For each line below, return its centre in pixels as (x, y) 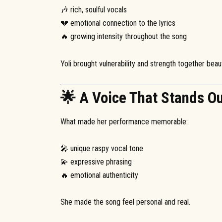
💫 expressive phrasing (96, 162)
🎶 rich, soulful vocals (94, 10)
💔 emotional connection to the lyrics (118, 23)
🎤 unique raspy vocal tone (102, 148)
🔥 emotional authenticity (99, 175)
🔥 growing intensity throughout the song (124, 37)
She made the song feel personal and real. (125, 202)
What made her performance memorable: (124, 121)
